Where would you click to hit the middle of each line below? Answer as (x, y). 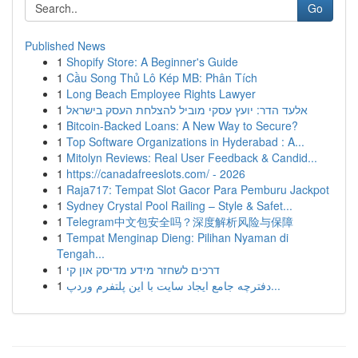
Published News (65, 46)
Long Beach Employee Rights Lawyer (161, 93)
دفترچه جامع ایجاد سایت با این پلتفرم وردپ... (276, 285)
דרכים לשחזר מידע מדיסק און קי (143, 269)
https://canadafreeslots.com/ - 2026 (156, 173)
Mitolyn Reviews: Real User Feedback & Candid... (192, 157)
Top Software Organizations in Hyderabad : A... (185, 141)
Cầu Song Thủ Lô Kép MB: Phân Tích (162, 78)
